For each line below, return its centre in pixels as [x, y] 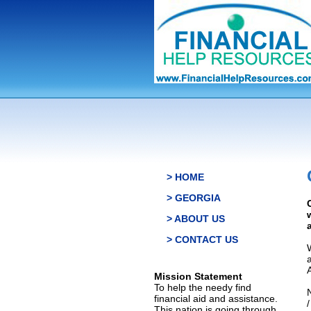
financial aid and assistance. [216, 299]
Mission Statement [198, 276]
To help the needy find [203, 287]
